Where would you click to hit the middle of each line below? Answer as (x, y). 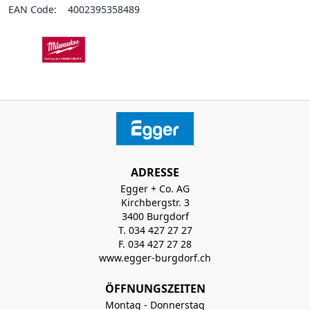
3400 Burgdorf (155, 216)
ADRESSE (155, 172)
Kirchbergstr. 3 (155, 202)
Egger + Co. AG (155, 189)
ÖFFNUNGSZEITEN (155, 289)
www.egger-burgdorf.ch (155, 258)
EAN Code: (33, 9)
